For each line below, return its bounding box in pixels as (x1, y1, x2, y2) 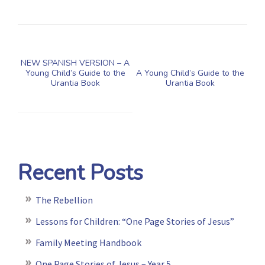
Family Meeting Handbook (35, 236, 141, 248)
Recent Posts (18, 158, 143, 188)
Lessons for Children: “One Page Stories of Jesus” (35, 215, 234, 227)
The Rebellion (35, 193, 93, 206)
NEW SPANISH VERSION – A (21, 57, 130, 69)
